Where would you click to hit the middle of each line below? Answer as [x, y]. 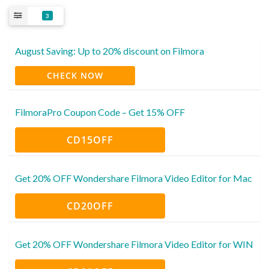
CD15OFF [90, 140]
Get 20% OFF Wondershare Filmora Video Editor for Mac [134, 178]
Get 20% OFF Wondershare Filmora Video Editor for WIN [134, 244]
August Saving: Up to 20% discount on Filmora [110, 50]
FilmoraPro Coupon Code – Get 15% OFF [100, 112]
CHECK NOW [75, 75]
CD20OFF [90, 206]
